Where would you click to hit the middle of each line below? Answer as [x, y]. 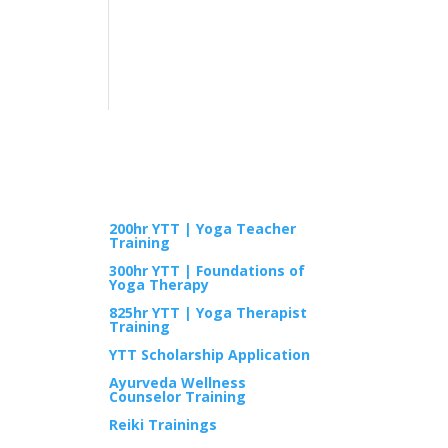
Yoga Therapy [159, 284]
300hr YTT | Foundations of [207, 270]
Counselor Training [178, 396]
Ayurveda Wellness [178, 382]
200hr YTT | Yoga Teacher [203, 228]
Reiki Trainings [163, 424]
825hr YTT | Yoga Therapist [208, 312]
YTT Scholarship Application [210, 354]
